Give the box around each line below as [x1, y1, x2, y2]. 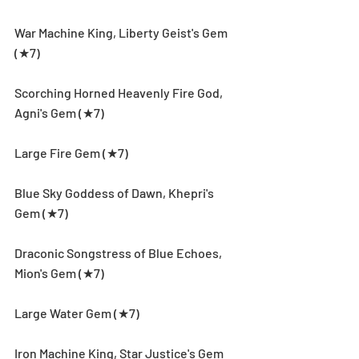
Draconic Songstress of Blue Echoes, [14, 244, 224, 260]
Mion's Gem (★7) [14, 264, 104, 280]
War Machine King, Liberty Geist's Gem [14, 24, 230, 40]
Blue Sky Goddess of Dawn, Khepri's [14, 184, 216, 200]
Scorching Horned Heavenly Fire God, [14, 84, 225, 100]
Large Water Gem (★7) [14, 305, 139, 321]
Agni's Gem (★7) [14, 104, 104, 120]
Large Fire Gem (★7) [14, 144, 128, 160]
